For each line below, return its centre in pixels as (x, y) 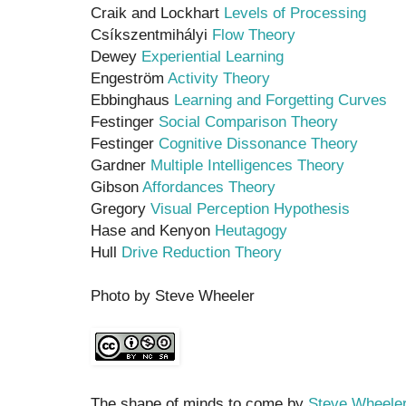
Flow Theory (254, 34)
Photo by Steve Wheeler (173, 295)
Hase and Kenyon (153, 230)
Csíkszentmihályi (151, 34)
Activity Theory (219, 77)
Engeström (129, 77)
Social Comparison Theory (248, 121)
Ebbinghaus (132, 99)
